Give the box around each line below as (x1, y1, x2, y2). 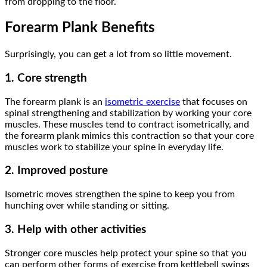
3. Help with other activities (5, 223, 146, 235)
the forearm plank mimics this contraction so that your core (5, 131, 254, 141)
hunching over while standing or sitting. (5, 201, 169, 211)
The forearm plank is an (5, 97, 105, 107)
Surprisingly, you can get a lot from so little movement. (5, 49, 232, 60)
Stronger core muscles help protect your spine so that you (5, 248, 247, 258)
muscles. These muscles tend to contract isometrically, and (5, 119, 249, 129)
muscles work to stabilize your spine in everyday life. (5, 142, 223, 152)
